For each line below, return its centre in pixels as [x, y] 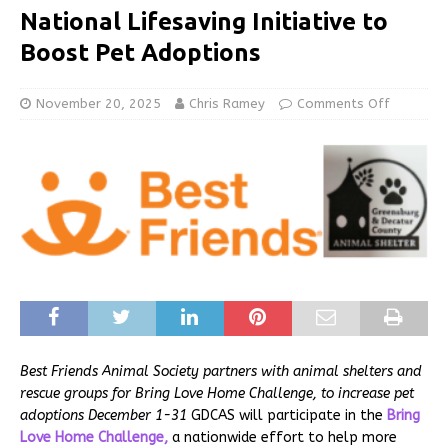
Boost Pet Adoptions [143, 52]
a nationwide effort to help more [282, 437]
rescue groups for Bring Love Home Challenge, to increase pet [217, 393]
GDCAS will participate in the [289, 415]
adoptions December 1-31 [105, 415]
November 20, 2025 [98, 103]
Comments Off [343, 103]
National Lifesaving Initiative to [204, 21]
